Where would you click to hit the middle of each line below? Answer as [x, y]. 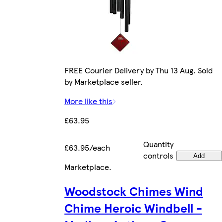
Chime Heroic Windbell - [133, 207]
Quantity [158, 144]
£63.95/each [87, 147]
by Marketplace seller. [104, 81]
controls [158, 155]
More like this [88, 101]
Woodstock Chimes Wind [134, 191]
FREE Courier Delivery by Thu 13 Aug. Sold [139, 70]
